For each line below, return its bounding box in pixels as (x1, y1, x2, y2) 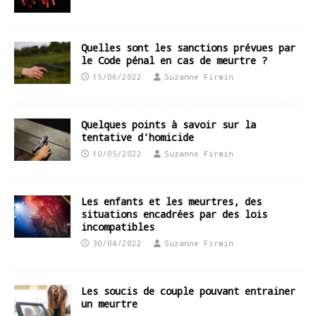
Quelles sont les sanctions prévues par (81, 41, 296, 55)
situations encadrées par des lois (81, 207, 267, 221)
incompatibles (81, 220, 154, 234)
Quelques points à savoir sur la (81, 118, 256, 132)
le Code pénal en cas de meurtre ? (81, 54, 267, 68)
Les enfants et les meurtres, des (81, 195, 262, 209)
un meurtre (81, 297, 138, 311)
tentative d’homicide (81, 130, 194, 145)
